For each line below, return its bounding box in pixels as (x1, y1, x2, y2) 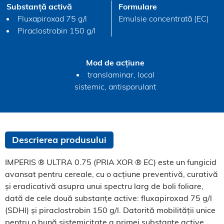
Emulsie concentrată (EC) (118, 13, 209, 23)
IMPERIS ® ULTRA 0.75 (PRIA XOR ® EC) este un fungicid (5, 157, 216, 167)
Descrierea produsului (12, 134, 106, 145)
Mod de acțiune (86, 57, 144, 67)
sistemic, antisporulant (74, 81, 156, 91)
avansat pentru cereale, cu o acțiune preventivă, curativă (5, 169, 218, 179)
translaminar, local (87, 69, 154, 79)
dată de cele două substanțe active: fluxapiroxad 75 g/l (5, 193, 212, 203)
